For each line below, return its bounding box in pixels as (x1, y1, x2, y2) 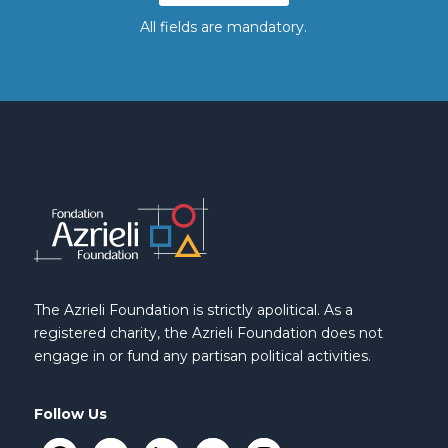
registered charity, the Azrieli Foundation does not (33, 324, 383, 343)
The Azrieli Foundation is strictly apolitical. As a (33, 301, 353, 320)
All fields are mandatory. (140, 18, 308, 37)
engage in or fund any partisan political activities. (33, 347, 371, 366)
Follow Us (33, 405, 107, 424)
